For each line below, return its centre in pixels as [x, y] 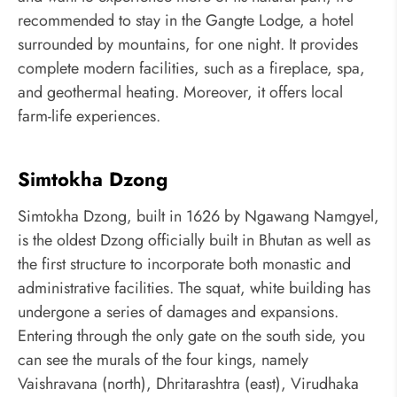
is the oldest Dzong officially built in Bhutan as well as [194, 241]
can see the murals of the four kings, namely [163, 360]
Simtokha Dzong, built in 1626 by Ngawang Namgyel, [198, 217]
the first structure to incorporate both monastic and [184, 265]
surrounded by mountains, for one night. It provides [188, 44]
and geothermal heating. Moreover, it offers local [180, 92]
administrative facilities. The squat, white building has [194, 288]
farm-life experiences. [89, 116]
